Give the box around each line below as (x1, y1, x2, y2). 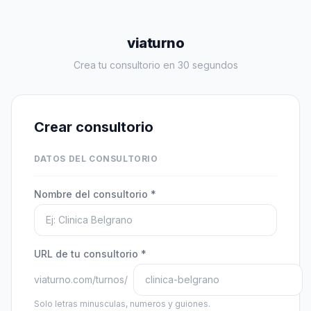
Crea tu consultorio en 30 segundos (73, 59, 238, 71)
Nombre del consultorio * (34, 188, 156, 200)
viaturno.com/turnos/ (34, 274, 128, 285)
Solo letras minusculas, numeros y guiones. (34, 299, 210, 309)
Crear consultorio (34, 119, 153, 135)
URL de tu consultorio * (34, 248, 146, 260)
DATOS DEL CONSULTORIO (34, 153, 158, 164)
